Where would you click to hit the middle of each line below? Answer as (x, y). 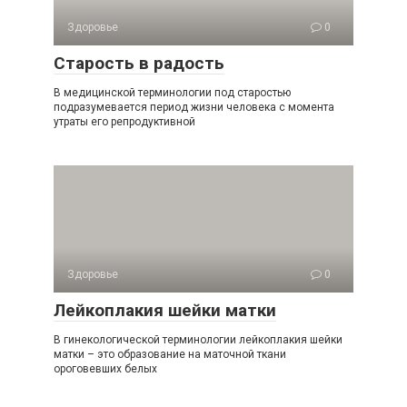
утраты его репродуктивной (124, 122)
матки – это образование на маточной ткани (170, 354)
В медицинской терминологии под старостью (172, 93)
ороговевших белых (105, 369)
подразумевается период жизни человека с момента (194, 107)
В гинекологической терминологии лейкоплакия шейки (198, 340)
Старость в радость (139, 63)
